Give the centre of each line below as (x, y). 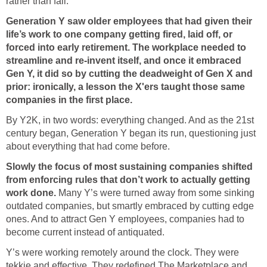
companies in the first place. (69, 100)
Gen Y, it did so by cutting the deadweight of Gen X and (129, 74)
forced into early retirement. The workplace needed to (126, 48)
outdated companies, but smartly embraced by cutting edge (130, 206)
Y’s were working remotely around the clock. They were (122, 253)
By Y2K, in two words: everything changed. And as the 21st (130, 120)
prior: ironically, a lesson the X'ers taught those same (125, 87)
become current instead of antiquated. (85, 232)
